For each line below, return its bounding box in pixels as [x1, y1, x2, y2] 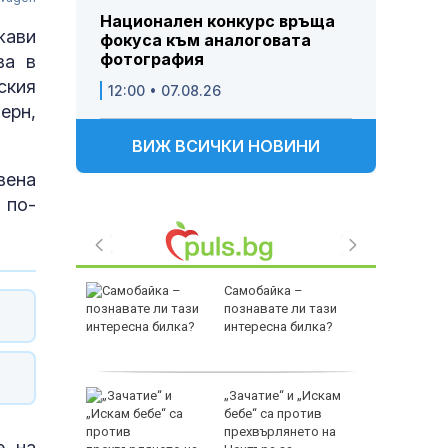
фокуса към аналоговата [100, 30, 311, 51]
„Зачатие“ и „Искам [224, 388, 341, 404]
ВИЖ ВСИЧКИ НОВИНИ [132, 136, 320, 157]
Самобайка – [224, 283, 303, 299]
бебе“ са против [224, 406, 322, 422]
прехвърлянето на [224, 424, 336, 440]
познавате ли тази [224, 301, 337, 317]
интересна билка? [224, 319, 333, 335]
